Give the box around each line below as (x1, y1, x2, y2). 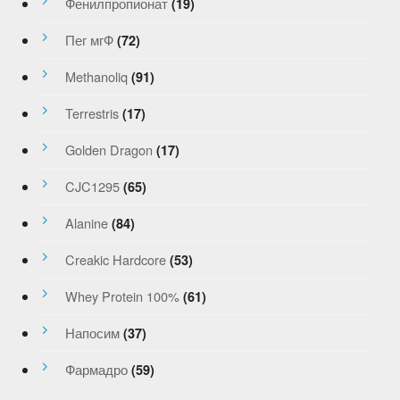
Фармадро (64, 359, 128, 379)
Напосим (64, 322, 120, 342)
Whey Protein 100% (64, 286, 179, 305)
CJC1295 (64, 176, 120, 196)
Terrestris (64, 103, 119, 122)
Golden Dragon (64, 139, 153, 159)
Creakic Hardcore (64, 249, 166, 269)
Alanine (64, 212, 108, 232)
